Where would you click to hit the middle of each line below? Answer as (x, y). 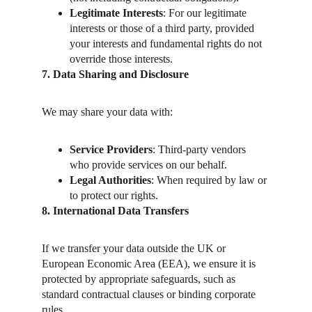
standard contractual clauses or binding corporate (150, 294)
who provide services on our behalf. (148, 165)
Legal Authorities (110, 180)
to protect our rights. (114, 195)
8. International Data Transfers (115, 211)
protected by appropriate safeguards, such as (140, 279)
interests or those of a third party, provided (163, 28)
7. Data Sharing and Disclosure (115, 74)
